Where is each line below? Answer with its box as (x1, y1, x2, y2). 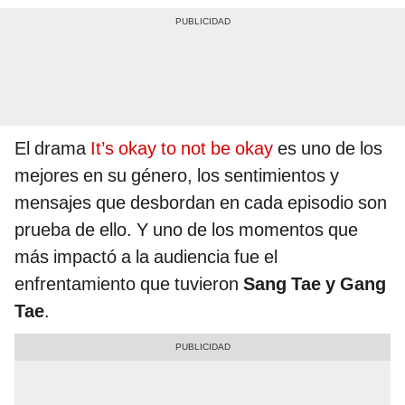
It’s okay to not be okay (90, 137, 273, 160)
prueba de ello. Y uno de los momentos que (14, 219, 358, 241)
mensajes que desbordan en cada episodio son (14, 192, 387, 214)
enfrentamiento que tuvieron (14, 273, 243, 296)
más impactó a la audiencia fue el (14, 246, 278, 268)
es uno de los (273, 137, 382, 160)
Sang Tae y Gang (243, 273, 386, 296)
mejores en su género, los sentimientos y (14, 165, 339, 187)
